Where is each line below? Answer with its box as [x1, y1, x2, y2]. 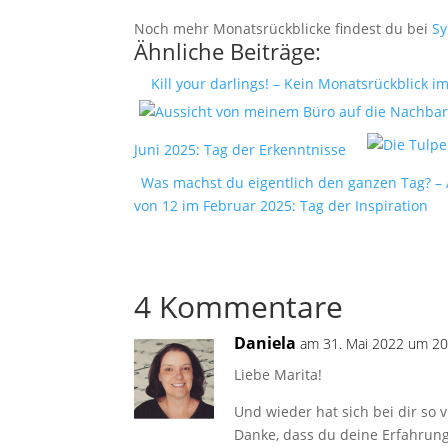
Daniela [234, 332, 297, 354]
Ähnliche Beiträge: [134, 36, 322, 66]
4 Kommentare [134, 286, 344, 327]
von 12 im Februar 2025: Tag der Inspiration [134, 196, 429, 215]
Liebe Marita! [234, 365, 323, 384]
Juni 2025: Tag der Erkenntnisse [134, 140, 347, 159]
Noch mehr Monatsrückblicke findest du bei [134, 19, 433, 38]
